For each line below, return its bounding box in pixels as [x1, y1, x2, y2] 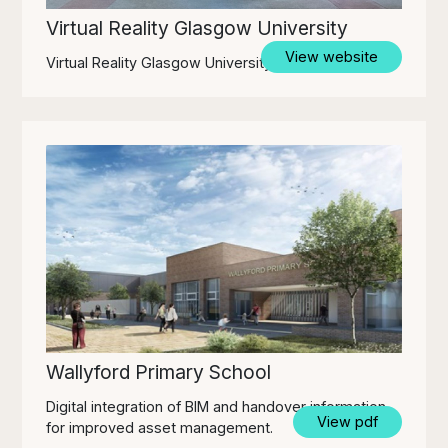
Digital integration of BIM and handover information [46, 397, 387, 415]
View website [284, 48, 378, 66]
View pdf [316, 412, 378, 430]
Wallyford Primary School [46, 359, 272, 384]
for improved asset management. [46, 418, 274, 436]
